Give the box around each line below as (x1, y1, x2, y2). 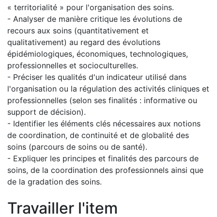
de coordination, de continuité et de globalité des (7, 130, 189, 140)
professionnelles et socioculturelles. (7, 61, 138, 70)
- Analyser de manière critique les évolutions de (7, 14, 182, 24)
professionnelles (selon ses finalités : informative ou (7, 95, 197, 105)
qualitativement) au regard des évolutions (7, 37, 160, 47)
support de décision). (7, 107, 86, 117)
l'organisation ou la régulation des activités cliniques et (7, 84, 209, 93)
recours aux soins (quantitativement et (7, 26, 149, 35)
